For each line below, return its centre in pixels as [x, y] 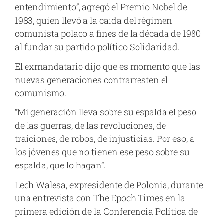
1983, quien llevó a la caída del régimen [94, 20]
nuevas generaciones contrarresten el [91, 79]
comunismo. [41, 93]
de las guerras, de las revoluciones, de [90, 125]
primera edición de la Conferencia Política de [106, 211]
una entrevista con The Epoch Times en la [100, 198]
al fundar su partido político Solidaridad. [97, 47]
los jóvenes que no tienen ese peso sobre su [102, 152]
